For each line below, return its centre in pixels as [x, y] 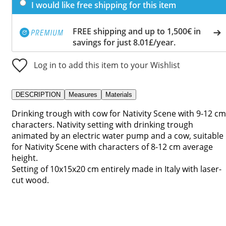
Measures [83, 94]
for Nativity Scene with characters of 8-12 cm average [112, 147]
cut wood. [30, 180]
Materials [119, 94]
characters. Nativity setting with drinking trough [102, 124]
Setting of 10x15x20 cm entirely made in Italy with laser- [117, 169]
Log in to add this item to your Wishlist [107, 65]
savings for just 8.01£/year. [124, 42]
